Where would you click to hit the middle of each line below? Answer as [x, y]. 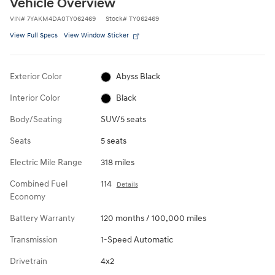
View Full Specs [34, 35]
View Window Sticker [96, 35]
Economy [28, 196]
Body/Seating [36, 119]
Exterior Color [36, 76]
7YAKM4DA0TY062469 [61, 18]
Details [127, 184]
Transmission [34, 239]
